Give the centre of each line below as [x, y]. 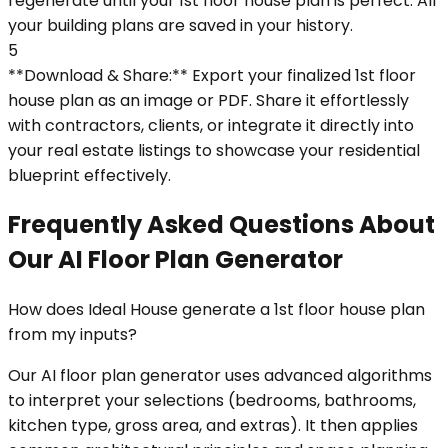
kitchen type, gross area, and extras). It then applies [213, 426]
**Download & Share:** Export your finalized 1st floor [212, 75]
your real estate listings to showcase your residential [214, 150]
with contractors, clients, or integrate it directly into [211, 125]
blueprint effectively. [89, 175]
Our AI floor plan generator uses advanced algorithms [220, 376]
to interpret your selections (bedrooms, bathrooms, [212, 401]
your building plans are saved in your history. [180, 25]
